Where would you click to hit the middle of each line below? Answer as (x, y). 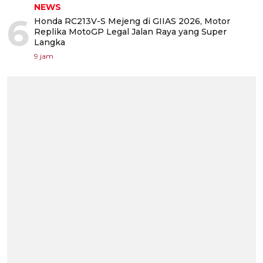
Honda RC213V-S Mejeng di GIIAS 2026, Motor (132, 21)
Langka (50, 43)
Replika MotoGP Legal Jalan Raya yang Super (130, 32)
